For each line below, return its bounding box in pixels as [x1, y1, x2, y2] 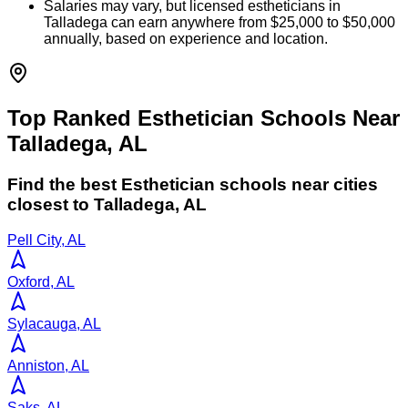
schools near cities [215, 174, 378, 194]
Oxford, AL [7, 273, 75, 290]
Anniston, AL [7, 357, 89, 373]
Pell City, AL [7, 231, 86, 248]
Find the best [7, 174, 121, 194]
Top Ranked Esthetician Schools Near [7, 106, 400, 131]
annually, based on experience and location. [44, 31, 328, 47]
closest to [7, 194, 89, 214]
